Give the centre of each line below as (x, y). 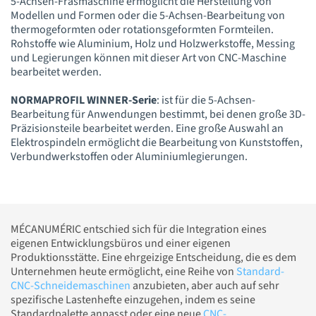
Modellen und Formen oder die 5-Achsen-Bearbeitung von (148, 15)
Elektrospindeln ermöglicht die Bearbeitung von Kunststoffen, (157, 142)
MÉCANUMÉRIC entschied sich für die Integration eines (139, 229)
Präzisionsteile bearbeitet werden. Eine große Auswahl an (147, 128)
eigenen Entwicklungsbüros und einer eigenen (121, 243)
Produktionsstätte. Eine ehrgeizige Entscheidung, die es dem (153, 257)
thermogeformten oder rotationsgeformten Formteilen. (142, 29)
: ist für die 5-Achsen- (206, 100)
